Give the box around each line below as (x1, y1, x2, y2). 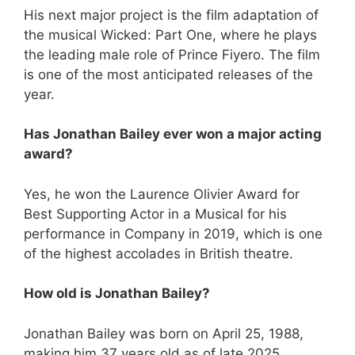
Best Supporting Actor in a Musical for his (24, 205, 287, 222)
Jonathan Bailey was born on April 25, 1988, (24, 325, 303, 342)
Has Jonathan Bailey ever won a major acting (24, 126, 322, 143)
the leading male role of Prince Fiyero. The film (24, 46, 320, 63)
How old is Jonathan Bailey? (24, 285, 210, 302)
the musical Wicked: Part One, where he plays (24, 26, 317, 43)
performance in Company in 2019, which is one (24, 225, 323, 242)
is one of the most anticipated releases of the (24, 66, 313, 82)
